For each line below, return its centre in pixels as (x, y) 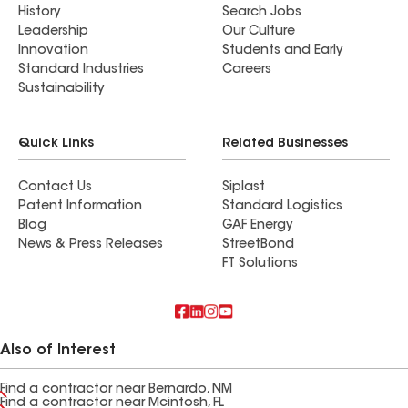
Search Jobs (262, 13)
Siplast (244, 188)
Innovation (53, 51)
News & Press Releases (91, 245)
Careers (247, 70)
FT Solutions (260, 264)
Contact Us (55, 188)
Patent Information (80, 207)
